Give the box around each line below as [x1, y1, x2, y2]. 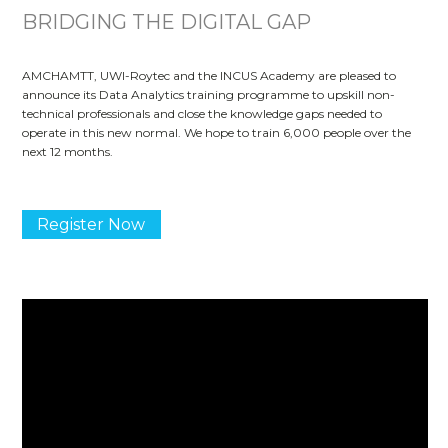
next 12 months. [22, 143, 113, 159]
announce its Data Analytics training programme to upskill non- [22, 86, 395, 102]
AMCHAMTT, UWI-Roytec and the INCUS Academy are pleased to [22, 67, 396, 83]
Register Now [37, 214, 146, 234]
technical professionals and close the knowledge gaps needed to [22, 105, 382, 121]
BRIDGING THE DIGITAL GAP [22, 9, 311, 34]
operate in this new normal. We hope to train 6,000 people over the [22, 124, 411, 140]
